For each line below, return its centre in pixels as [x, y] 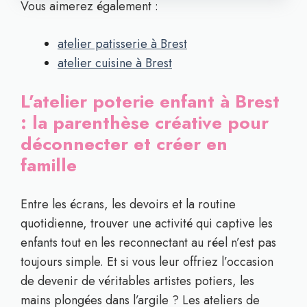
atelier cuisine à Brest [115, 63]
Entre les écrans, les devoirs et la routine [128, 204]
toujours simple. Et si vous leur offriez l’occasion [147, 262]
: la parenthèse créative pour [145, 123]
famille [49, 165]
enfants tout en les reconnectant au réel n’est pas [148, 243]
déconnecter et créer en [124, 144]
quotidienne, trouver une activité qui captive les [147, 223]
